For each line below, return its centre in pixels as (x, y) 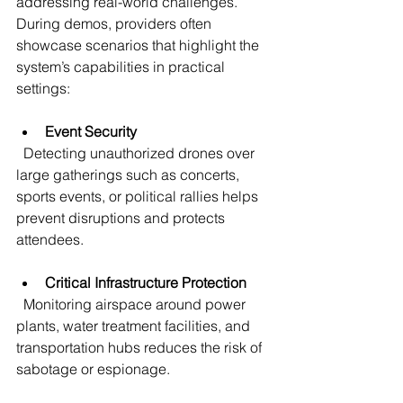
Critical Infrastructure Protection (146, 282)
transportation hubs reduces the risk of (141, 347)
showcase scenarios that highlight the (139, 45)
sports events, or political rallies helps (139, 196)
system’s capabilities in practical (122, 66)
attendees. (50, 239)
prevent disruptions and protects (122, 217)
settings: (43, 88)
